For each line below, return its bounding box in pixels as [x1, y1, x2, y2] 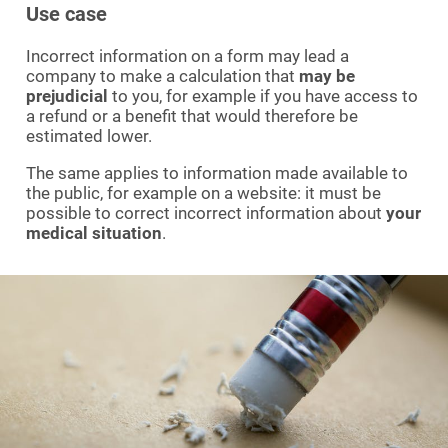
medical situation [26, 222, 162, 243]
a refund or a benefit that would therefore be [26, 105, 358, 126]
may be [299, 65, 355, 86]
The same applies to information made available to [26, 162, 408, 183]
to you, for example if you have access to [108, 85, 418, 106]
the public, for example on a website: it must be [26, 182, 381, 203]
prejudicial [26, 85, 108, 106]
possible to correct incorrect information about [26, 202, 386, 223]
